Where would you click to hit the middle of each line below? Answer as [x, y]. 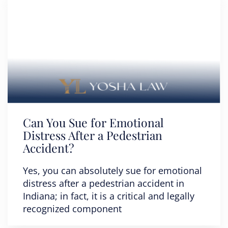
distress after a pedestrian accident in [104, 183]
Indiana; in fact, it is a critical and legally [109, 196]
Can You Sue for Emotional [93, 122]
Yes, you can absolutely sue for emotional [112, 170]
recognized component [72, 209]
